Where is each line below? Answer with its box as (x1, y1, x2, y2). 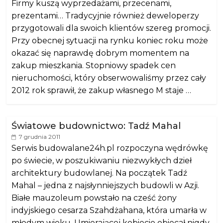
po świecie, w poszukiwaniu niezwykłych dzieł (11, 155, 192, 165)
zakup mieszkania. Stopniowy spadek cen (11, 60, 176, 70)
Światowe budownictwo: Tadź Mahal (11, 120, 181, 131)
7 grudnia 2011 (19, 132, 61, 140)
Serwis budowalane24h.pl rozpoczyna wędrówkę (11, 143, 209, 153)
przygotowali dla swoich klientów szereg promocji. (11, 23, 212, 33)
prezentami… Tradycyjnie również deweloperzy (11, 10, 200, 20)
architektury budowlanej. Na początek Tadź (11, 168, 188, 178)
